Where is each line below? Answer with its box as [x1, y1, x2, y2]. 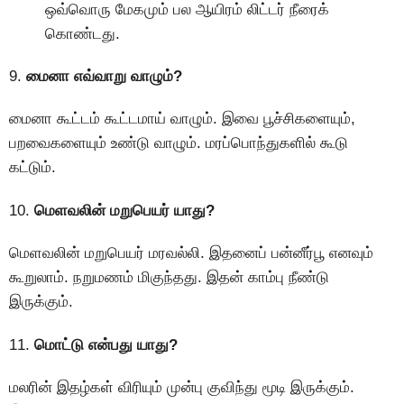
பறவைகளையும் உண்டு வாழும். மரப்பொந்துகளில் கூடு [9, 134, 348, 152]
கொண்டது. [45, 24, 120, 42]
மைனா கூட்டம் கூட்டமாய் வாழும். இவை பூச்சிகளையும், [9, 110, 355, 128]
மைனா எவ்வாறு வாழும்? [22, 67, 182, 85]
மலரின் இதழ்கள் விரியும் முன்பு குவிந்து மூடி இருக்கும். [9, 378, 354, 396]
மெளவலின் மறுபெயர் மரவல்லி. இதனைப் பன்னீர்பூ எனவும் [9, 244, 373, 262]
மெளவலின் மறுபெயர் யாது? [30, 201, 215, 219]
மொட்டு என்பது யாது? [30, 335, 178, 353]
